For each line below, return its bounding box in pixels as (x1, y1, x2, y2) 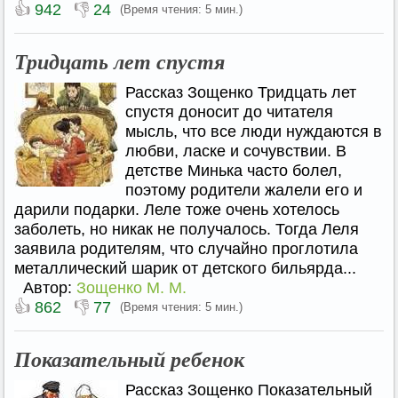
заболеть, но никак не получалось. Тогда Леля (14, 220, 359, 238)
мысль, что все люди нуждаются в (125, 123, 382, 140)
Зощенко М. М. (76, 279, 187, 297)
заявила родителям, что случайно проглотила (14, 240, 358, 258)
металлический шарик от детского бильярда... (14, 259, 356, 277)
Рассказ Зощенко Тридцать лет (125, 84, 356, 101)
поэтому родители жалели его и (125, 181, 362, 199)
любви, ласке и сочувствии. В (125, 142, 346, 160)
